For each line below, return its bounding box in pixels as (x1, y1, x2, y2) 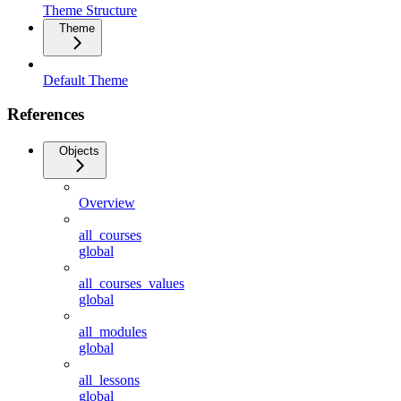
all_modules (79, 324, 147, 340)
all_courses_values (79, 276, 184, 292)
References (7, 105, 84, 124)
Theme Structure (43, 2, 137, 18)
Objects (59, 144, 99, 158)
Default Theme (43, 72, 128, 88)
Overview (79, 195, 135, 211)
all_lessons (79, 372, 140, 388)
